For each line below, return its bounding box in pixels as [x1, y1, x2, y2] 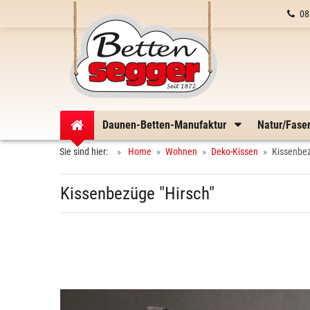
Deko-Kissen [211, 146, 258, 157]
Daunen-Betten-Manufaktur [102, 118, 229, 131]
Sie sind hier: [60, 146, 112, 157]
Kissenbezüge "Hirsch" [60, 183, 215, 203]
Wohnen [165, 146, 197, 157]
